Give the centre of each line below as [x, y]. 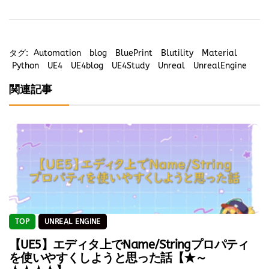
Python [26, 65]
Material [219, 53]
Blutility [177, 53]
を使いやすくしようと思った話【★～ [108, 258]
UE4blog [87, 65]
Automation [57, 53]
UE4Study [131, 65]
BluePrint [134, 53]
